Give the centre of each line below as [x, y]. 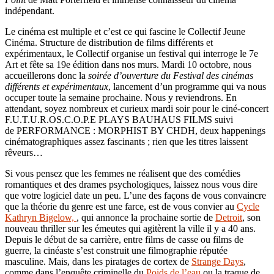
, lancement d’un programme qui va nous [187, 86]
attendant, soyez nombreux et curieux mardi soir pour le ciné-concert [137, 108]
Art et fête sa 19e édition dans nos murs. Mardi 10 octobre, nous [128, 64]
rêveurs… [24, 152]
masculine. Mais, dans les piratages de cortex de [98, 261]
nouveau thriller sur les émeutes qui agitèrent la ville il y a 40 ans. [130, 228]
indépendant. [30, 10]
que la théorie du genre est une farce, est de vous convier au [121, 206]
